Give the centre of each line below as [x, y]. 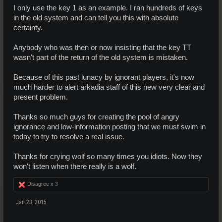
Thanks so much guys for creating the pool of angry [96, 117]
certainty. [28, 28]
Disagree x [40, 184]
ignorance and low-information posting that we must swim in [110, 127]
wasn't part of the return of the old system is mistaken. [101, 57]
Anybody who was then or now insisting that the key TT [102, 47]
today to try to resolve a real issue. [69, 137]
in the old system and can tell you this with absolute [96, 18]
